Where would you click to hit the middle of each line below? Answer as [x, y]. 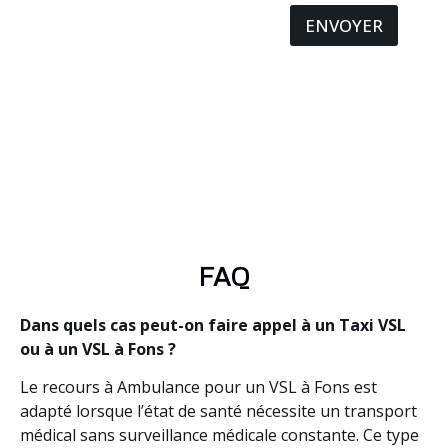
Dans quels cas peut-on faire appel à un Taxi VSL [213, 324]
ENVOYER [344, 25]
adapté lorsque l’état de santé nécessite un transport [218, 411]
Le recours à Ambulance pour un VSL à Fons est [198, 387]
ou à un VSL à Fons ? [98, 348]
